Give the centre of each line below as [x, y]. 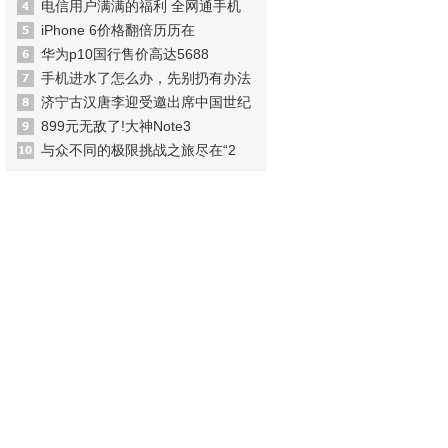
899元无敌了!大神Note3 [116, 126]
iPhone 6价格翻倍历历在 [118, 30]
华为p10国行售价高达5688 [125, 54]
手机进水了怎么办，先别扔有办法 [146, 78]
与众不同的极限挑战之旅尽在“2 [138, 150]
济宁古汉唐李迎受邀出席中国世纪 [146, 102]
